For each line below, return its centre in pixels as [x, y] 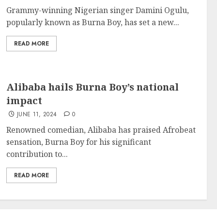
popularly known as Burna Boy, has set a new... [93, 22]
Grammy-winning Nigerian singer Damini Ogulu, [98, 10]
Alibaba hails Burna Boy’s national [93, 87]
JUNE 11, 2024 [37, 114]
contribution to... [37, 154]
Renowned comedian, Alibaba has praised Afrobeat [101, 130]
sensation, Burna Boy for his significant [79, 142]
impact [24, 101]
